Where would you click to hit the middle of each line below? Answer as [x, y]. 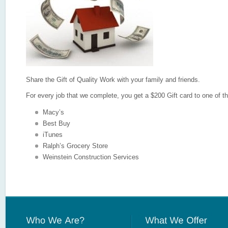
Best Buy [56, 124]
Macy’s [53, 112]
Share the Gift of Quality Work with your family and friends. [113, 80]
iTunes [53, 135]
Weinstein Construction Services [91, 157]
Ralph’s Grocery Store [75, 146]
